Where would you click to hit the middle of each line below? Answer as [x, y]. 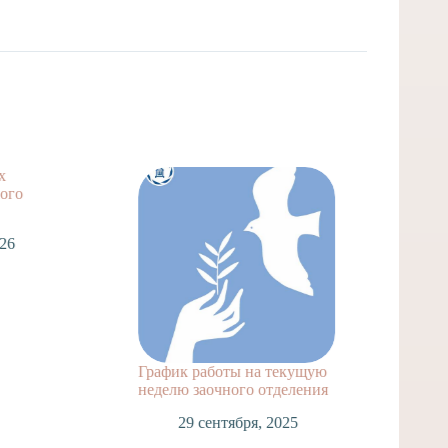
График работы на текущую [227, 372]
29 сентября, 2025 [232, 423]
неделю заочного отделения [227, 390]
